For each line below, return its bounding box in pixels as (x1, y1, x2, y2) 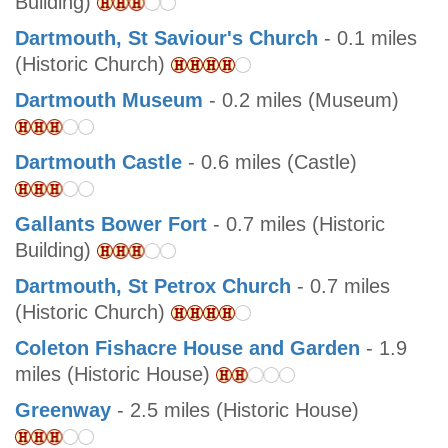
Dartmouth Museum (15, 89, 203, 112)
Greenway (15, 399, 111, 422)
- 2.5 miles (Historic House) (111, 399, 359, 422)
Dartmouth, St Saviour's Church (15, 27, 318, 50)
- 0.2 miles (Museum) (203, 89, 399, 112)
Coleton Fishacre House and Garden (15, 337, 360, 360)
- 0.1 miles (318, 27, 417, 50)
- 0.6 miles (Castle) (182, 151, 357, 174)
